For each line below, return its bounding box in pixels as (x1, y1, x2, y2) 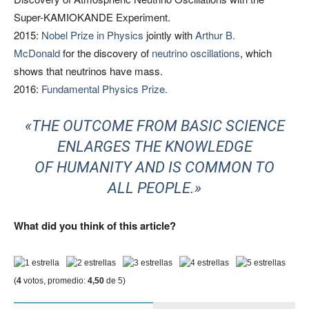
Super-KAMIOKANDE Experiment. (14, 9, 170, 24)
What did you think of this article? (14, 217, 176, 233)
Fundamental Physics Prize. (41, 81, 168, 96)
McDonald (14, 45, 60, 60)
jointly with (143, 27, 195, 42)
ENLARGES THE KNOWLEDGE (57, 137, 252, 155)
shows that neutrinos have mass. (14, 63, 163, 78)
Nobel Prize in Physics (41, 27, 143, 42)
